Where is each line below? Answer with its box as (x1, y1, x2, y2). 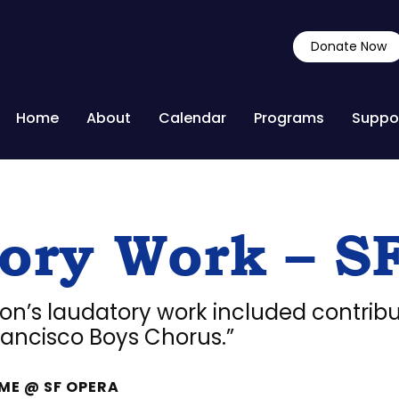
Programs (254, 108, 324, 128)
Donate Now (311, 37, 387, 55)
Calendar (159, 108, 226, 128)
